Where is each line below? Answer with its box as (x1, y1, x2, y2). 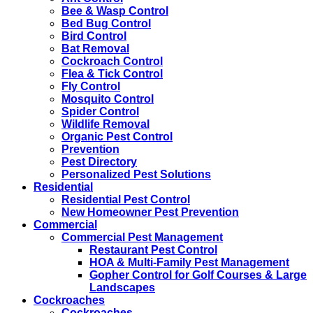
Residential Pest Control (61, 194, 190, 206)
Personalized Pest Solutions (61, 168, 211, 181)
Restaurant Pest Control (89, 244, 217, 256)
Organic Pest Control (61, 131, 173, 143)
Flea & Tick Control (61, 68, 163, 80)
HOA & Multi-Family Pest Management (89, 256, 289, 269)
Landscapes (89, 282, 155, 294)
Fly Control (61, 80, 120, 93)
